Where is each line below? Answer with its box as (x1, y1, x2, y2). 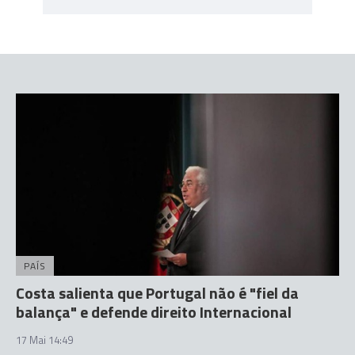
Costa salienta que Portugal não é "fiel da (16, 280, 299, 305)
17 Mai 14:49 (16, 331, 73, 348)
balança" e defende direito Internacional (16, 299, 292, 324)
